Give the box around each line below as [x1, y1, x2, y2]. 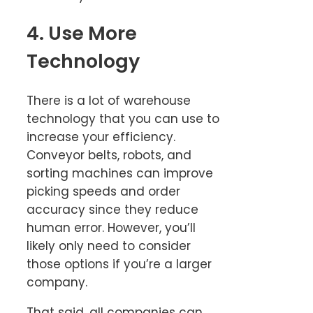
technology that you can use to [27, 110, 219, 127]
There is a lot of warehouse [27, 92, 191, 109]
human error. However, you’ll [27, 219, 196, 236]
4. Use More [27, 20, 137, 47]
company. [27, 273, 87, 291]
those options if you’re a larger [27, 255, 212, 272]
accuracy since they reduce [27, 201, 198, 218]
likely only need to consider [27, 237, 191, 254]
